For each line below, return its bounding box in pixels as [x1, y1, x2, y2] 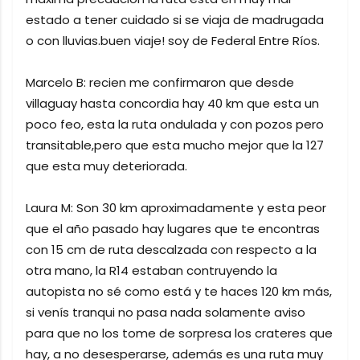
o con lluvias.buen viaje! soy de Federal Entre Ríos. [26, 31, 320, 49]
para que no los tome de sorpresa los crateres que [26, 324, 333, 342]
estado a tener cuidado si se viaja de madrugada [26, 10, 324, 28]
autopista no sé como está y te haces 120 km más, [26, 282, 332, 300]
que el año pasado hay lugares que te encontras [26, 219, 320, 237]
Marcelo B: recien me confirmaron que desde [26, 73, 294, 91]
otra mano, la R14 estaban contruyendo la [26, 261, 277, 279]
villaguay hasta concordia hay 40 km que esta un [26, 94, 319, 112]
